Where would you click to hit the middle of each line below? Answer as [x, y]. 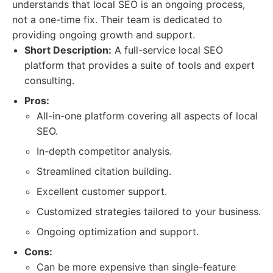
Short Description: [68, 50]
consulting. [49, 80]
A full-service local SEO [167, 50]
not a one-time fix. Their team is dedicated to [117, 19]
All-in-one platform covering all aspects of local [147, 116]
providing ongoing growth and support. [104, 35]
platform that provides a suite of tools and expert [140, 65]
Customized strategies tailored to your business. [149, 211]
